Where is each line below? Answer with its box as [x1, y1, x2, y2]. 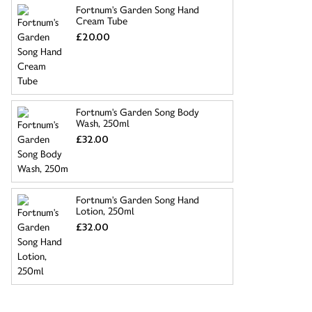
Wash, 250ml [76, 117, 129, 130]
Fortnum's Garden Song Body [76, 106, 199, 118]
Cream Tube [76, 15, 130, 27]
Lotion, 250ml [76, 205, 134, 217]
